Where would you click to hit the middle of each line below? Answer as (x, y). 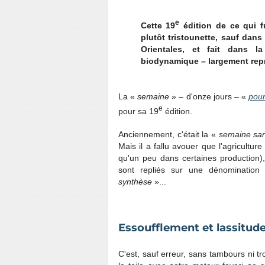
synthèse (136, 182)
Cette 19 (158, 25)
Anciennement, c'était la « (169, 135)
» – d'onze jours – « (210, 96)
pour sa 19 (138, 111)
